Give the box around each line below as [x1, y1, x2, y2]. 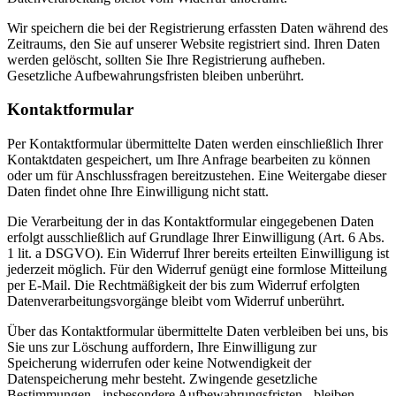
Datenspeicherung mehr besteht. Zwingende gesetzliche [7, 370, 317, 386]
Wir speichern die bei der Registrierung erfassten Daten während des [7, 19, 388, 35]
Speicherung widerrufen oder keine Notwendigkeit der [7, 354, 311, 370]
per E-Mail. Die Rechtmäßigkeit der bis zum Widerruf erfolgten [7, 277, 360, 293]
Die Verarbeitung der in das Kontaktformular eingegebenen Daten [7, 213, 374, 229]
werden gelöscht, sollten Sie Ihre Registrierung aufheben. [7, 51, 325, 67]
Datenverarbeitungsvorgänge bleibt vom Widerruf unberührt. [7, 293, 345, 308]
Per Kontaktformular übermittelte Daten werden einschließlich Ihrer [7, 135, 383, 151]
